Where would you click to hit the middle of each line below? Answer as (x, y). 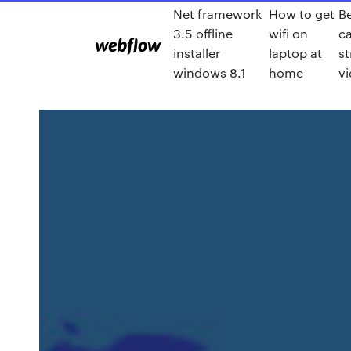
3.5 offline (203, 33)
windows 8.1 (210, 72)
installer (197, 53)
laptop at (296, 53)
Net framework (217, 14)
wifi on (289, 33)
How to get (302, 14)
